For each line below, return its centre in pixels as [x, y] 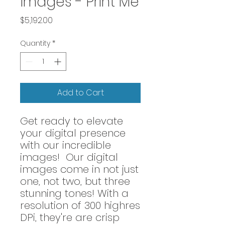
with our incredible [66, 145]
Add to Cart [80, 93]
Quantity [35, 43]
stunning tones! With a [74, 193]
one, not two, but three [75, 181]
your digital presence [73, 133]
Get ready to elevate [72, 121]
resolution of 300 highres [80, 205]
